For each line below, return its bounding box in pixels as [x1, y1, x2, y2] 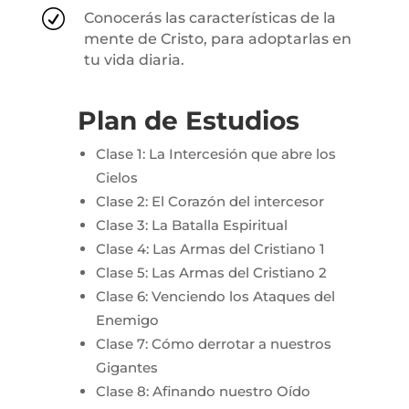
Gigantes [95, 358, 158, 376]
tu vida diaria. [83, 50, 184, 68]
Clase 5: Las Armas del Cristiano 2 [95, 263, 327, 281]
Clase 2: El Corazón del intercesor [95, 192, 324, 210]
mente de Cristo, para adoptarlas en [83, 29, 351, 47]
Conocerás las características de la [83, 8, 336, 26]
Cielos [95, 168, 138, 186]
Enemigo [95, 310, 159, 329]
